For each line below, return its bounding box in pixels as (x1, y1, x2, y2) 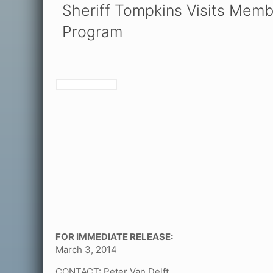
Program (62, 23, 122, 41)
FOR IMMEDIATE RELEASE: (55, 231, 174, 243)
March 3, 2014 (55, 244, 118, 255)
